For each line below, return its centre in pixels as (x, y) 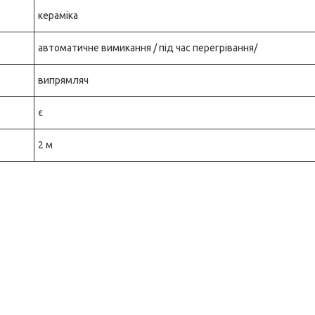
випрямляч (63, 80)
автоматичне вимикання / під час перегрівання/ (148, 48)
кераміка (58, 15)
